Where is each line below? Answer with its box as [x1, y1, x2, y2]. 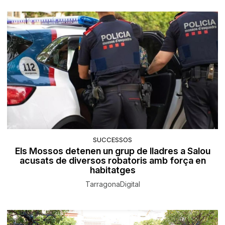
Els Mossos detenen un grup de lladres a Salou [15, 146, 210, 157]
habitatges [89, 165, 136, 176]
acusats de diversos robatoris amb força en [19, 155, 206, 166]
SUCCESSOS [93, 136, 132, 144]
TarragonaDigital [85, 180, 140, 189]
